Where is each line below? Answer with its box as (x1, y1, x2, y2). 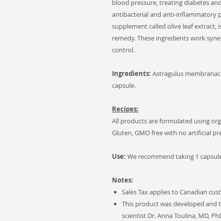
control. (112, 45, 138, 54)
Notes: (112, 176, 133, 184)
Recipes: (112, 105, 139, 113)
